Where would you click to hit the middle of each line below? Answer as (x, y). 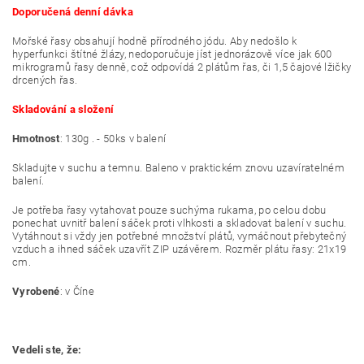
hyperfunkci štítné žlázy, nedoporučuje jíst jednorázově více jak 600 (172, 54)
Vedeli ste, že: (47, 349)
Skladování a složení (63, 109)
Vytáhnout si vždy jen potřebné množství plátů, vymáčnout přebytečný (180, 236)
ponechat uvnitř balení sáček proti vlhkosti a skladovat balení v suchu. (180, 223)
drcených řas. (45, 80)
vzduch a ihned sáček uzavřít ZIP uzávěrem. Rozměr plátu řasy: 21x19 (180, 249)
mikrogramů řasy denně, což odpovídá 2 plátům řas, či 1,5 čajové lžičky (182, 67)
